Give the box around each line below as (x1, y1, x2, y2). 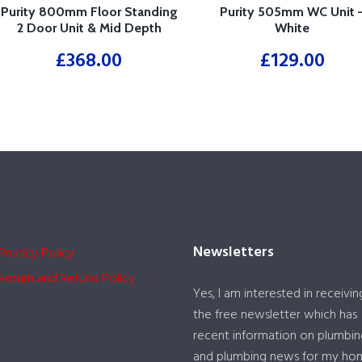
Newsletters (193, 240, 274, 264)
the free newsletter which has (193, 304, 357, 326)
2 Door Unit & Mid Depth (16, 19, 162, 36)
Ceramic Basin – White (23, 36, 154, 52)
